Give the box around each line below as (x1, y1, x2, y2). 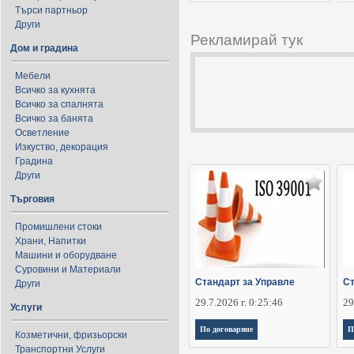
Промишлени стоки (15, 221, 102, 232)
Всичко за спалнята (15, 99, 104, 110)
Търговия (10, 194, 55, 205)
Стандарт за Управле (195, 277, 295, 288)
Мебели (15, 70, 51, 81)
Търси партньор (15, 5, 88, 16)
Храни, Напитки (15, 235, 86, 247)
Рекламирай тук (190, 32, 303, 49)
